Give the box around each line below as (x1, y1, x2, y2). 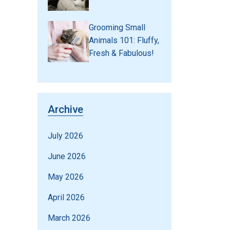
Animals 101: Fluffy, (89, 35, 159, 46)
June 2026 (48, 151, 86, 162)
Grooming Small (89, 23, 145, 33)
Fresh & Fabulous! (89, 48, 154, 59)
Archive (48, 103, 83, 116)
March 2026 (48, 213, 90, 223)
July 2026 (48, 131, 83, 141)
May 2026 (48, 172, 84, 182)
